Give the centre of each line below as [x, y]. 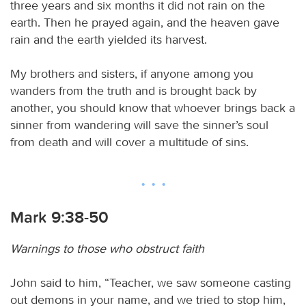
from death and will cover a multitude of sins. [129, 142]
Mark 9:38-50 [59, 217]
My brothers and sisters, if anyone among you [132, 73]
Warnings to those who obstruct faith [107, 248]
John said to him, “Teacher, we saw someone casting [151, 282]
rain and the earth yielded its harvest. [109, 39]
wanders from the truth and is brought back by [134, 91]
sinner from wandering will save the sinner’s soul [139, 125]
